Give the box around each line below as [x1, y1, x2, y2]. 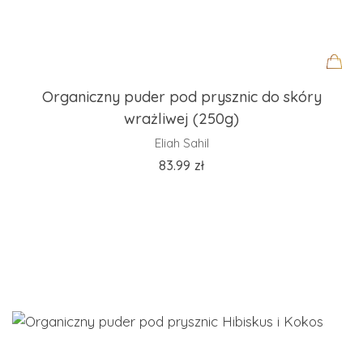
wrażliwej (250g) [124, 109, 239, 128]
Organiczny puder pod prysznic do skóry [41, 88, 322, 106]
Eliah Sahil [154, 135, 209, 151]
